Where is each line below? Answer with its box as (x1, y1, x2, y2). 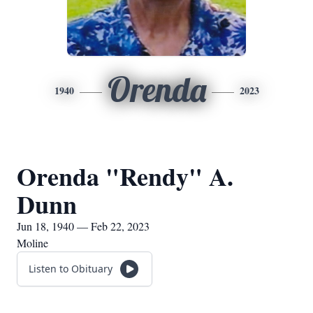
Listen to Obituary (29, 262, 112, 275)
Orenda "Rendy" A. (17, 158, 233, 194)
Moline (17, 235, 48, 250)
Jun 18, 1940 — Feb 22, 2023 (17, 219, 150, 233)
